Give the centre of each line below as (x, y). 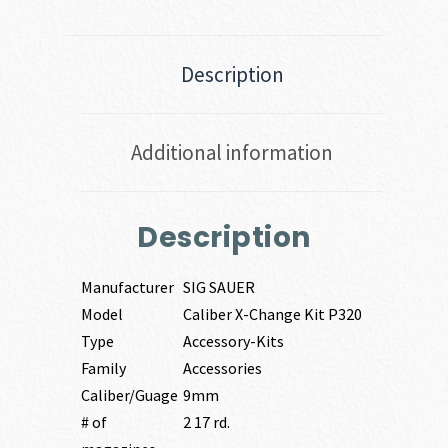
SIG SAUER (218, 287)
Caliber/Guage (129, 395)
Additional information (232, 152)
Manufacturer (127, 287)
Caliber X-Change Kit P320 (272, 314)
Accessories (222, 368)
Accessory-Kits (233, 341)
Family (103, 368)
